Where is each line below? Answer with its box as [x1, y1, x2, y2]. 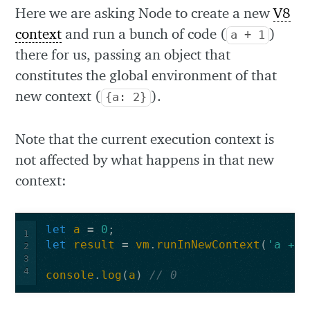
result [73, 239, 115, 252]
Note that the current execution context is [15, 129, 275, 147]
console [45, 269, 94, 282]
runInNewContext [156, 239, 260, 252]
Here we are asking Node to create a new [15, 4, 274, 22]
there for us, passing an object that [15, 46, 231, 64]
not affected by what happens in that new [15, 150, 275, 168]
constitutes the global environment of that [15, 66, 277, 84]
